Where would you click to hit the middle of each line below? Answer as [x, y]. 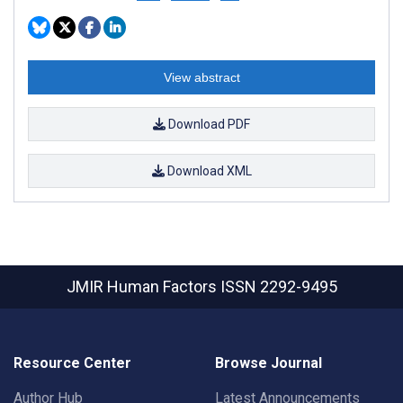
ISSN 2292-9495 [278, 287]
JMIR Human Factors [143, 287]
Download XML [208, 170]
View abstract [201, 77]
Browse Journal [269, 363]
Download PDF [208, 124]
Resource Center [72, 363]
